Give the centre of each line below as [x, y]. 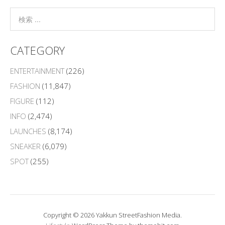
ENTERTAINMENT [37, 71]
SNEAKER [25, 146]
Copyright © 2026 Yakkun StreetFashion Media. [113, 215]
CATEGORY [37, 50]
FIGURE [22, 101]
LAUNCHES [28, 131]
